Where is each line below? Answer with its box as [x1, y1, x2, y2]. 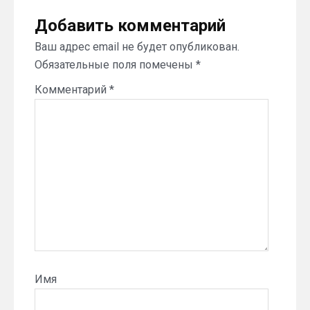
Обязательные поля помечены [35, 58, 196, 71]
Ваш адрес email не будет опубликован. [35, 40, 239, 53]
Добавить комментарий [35, 16, 226, 35]
